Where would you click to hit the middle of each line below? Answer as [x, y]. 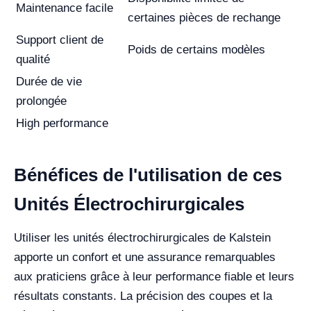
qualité [33, 59]
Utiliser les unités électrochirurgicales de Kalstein [142, 238]
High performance [62, 123]
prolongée [41, 101]
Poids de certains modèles [196, 50]
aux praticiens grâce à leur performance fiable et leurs [154, 277]
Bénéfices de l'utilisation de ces [148, 175]
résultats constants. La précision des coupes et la [143, 296]
